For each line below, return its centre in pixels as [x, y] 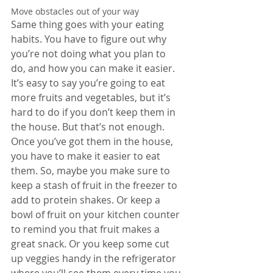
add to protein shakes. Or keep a [87, 200]
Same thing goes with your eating [89, 24]
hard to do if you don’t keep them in [94, 112]
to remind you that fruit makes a [87, 229]
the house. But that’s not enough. [89, 126]
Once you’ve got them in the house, [93, 141]
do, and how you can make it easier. [94, 68]
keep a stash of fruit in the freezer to [95, 185]
